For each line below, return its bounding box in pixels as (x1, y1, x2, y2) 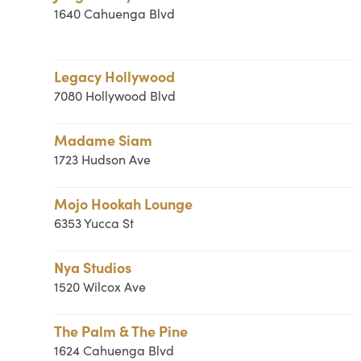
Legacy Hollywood (54, 66, 176, 86)
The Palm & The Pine (54, 321, 189, 341)
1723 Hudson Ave (54, 151, 151, 168)
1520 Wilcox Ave (54, 278, 147, 295)
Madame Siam (54, 130, 153, 150)
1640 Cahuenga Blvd (54, 5, 176, 22)
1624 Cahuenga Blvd (54, 342, 175, 359)
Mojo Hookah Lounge (54, 193, 193, 214)
